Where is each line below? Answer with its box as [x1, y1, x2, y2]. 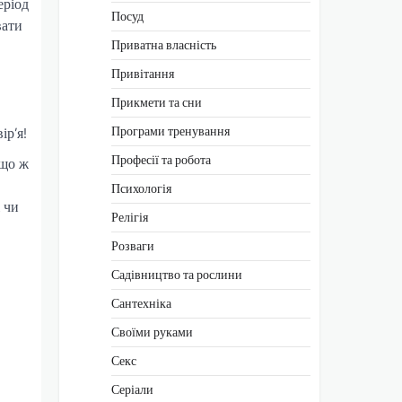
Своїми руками [111, 321, 193, 342]
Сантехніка [111, 293, 171, 313]
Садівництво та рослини [111, 264, 242, 284]
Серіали [111, 379, 153, 399]
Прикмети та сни [111, 92, 202, 112]
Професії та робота [111, 149, 211, 170]
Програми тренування [111, 120, 230, 141]
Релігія [111, 206, 148, 227]
